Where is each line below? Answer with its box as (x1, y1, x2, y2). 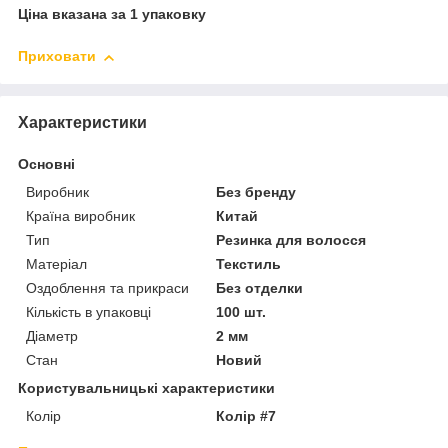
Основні (18, 155, 75, 172)
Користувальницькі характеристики (18, 379, 275, 396)
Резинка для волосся (216, 231, 367, 248)
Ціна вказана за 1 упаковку (18, 6, 206, 23)
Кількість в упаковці (26, 303, 151, 320)
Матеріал (26, 255, 87, 272)
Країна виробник (26, 207, 135, 224)
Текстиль (216, 255, 282, 272)
